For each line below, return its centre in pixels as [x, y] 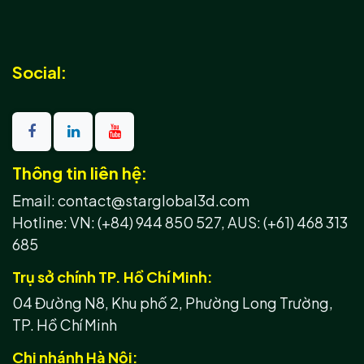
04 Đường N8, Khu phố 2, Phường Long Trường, [173, 303]
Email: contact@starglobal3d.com [131, 201]
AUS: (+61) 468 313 [288, 223]
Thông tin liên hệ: [80, 173]
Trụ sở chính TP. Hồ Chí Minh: [113, 277]
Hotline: [41, 223]
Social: [39, 72]
